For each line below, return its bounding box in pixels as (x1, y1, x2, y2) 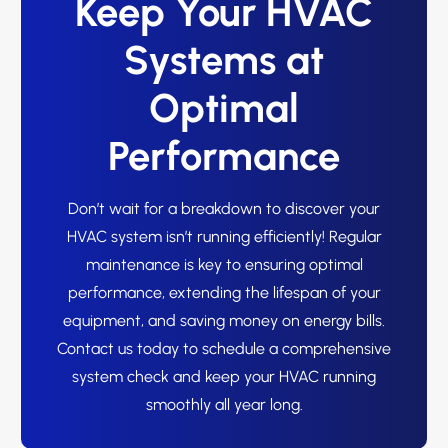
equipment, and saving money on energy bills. (63, 311, 385, 331)
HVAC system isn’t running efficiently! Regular (66, 227, 382, 247)
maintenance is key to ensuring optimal (85, 255, 363, 275)
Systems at (124, 36, 324, 85)
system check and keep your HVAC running (72, 367, 376, 387)
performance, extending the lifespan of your (67, 283, 381, 303)
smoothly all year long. (145, 395, 303, 415)
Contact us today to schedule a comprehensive (57, 339, 391, 359)
